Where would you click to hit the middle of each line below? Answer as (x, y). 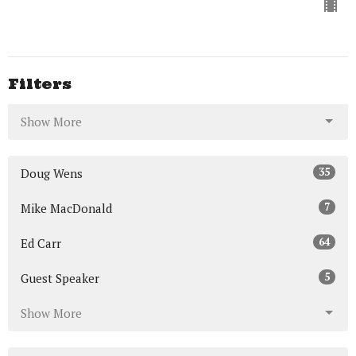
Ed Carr (41, 243)
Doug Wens (52, 173)
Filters (40, 84)
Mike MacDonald (66, 208)
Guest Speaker (60, 278)
